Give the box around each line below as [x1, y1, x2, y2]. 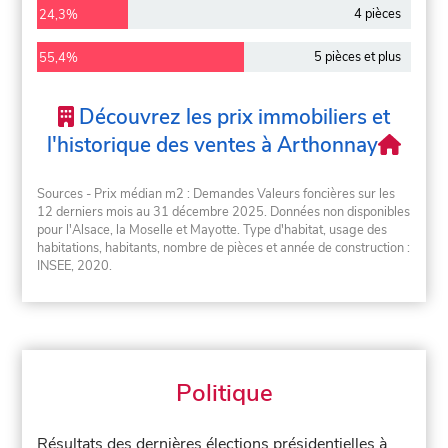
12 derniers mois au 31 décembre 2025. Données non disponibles [37, 202, 411, 221]
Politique [175, 377, 273, 410]
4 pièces [353, 5, 401, 24]
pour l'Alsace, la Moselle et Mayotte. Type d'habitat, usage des [37, 220, 388, 239]
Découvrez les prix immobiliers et [73, 103, 390, 132]
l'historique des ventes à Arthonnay [46, 131, 378, 160]
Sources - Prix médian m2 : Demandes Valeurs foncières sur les [37, 184, 396, 203]
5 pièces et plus [313, 48, 401, 67]
